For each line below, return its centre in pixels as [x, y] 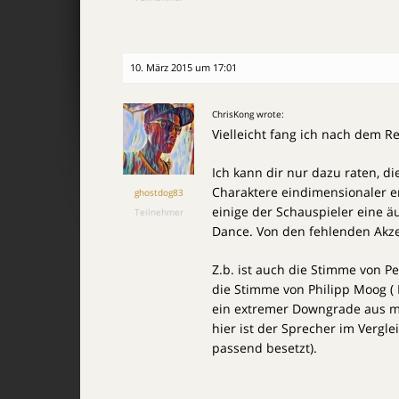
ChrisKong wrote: [248, 114]
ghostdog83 [159, 192]
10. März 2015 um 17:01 [183, 67]
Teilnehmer [159, 212]
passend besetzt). [265, 348]
